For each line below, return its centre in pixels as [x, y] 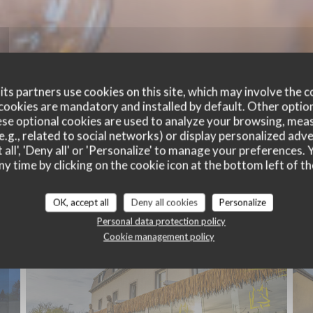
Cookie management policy [159, 236]
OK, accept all [81, 202]
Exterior [156, 186]
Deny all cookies [164, 202]
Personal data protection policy [161, 221]
